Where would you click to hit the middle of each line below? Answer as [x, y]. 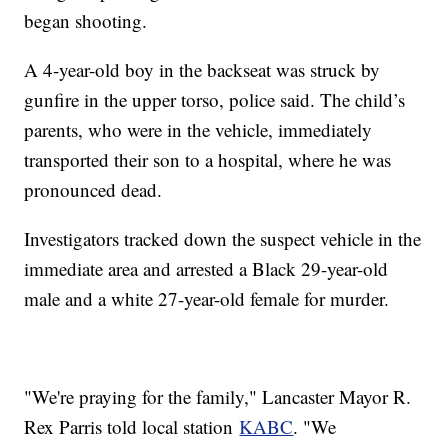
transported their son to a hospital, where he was [208, 160]
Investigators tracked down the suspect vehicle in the [223, 239]
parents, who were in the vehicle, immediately [198, 130]
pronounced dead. [96, 190]
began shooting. [89, 21]
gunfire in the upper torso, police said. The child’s [215, 100]
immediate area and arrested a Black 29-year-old [206, 269]
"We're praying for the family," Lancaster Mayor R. [218, 397]
